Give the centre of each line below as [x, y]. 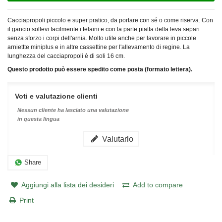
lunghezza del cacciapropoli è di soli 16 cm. [66, 56]
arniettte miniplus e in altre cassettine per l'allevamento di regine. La [99, 47]
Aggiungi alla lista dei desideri [67, 185]
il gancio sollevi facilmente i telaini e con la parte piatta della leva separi [104, 29]
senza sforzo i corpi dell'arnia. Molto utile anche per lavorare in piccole [102, 38]
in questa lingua [38, 119]
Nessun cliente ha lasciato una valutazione [73, 110]
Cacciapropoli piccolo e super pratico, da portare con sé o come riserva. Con [110, 20]
